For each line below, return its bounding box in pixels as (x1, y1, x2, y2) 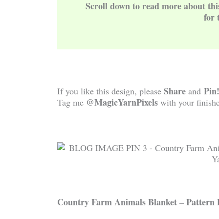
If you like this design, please (57, 85, 164, 97)
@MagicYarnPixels (86, 96, 158, 109)
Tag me (57, 96, 86, 109)
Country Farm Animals (57, 195, 146, 208)
